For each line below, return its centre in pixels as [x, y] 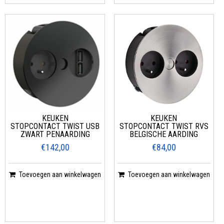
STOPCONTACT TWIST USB [55, 126]
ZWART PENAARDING [55, 134]
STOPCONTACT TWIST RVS [164, 126]
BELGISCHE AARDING [164, 134]
